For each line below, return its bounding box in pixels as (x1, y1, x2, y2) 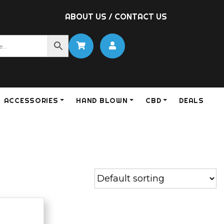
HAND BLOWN (76, 96, 128, 105)
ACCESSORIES (3, 96, 58, 105)
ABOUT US (65, 11, 106, 21)
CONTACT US (114, 11, 167, 21)
